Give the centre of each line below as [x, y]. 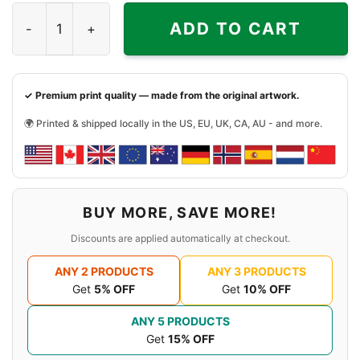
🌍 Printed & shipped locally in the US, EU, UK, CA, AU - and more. [173, 124]
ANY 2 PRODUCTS [104, 271]
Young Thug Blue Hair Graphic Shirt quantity [147, 14]
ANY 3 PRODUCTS [256, 271]
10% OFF [267, 288]
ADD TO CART [236, 29]
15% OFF [191, 338]
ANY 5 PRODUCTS [180, 321]
